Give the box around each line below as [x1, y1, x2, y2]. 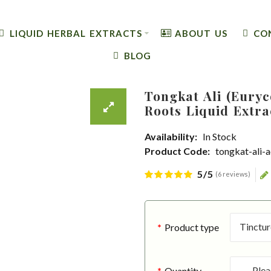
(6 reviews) [215, 170, 251, 178]
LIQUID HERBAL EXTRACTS [9, 27, 142, 39]
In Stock [203, 131, 237, 142]
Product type [164, 221, 219, 233]
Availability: [145, 131, 197, 142]
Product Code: [145, 145, 210, 157]
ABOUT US [175, 27, 228, 39]
